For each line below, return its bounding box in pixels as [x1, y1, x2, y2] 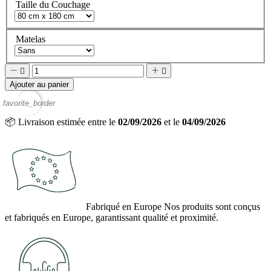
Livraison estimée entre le [18, 116, 118, 127]
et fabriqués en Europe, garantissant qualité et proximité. [5, 212, 218, 223]
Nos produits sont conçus [164, 201, 260, 212]
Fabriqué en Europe [86, 201, 162, 212]
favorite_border [3, 99, 55, 108]
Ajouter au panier [10, 79, 69, 89]
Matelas [16, 33, 45, 44]
